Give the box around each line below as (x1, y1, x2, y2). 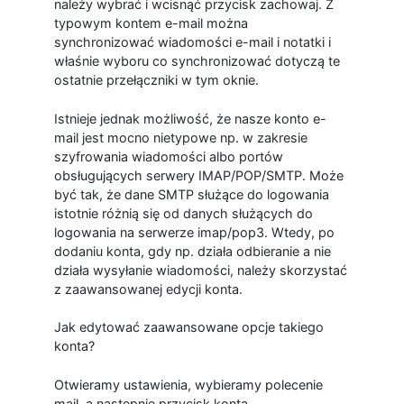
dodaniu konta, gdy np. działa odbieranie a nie (53, 243, 331, 259)
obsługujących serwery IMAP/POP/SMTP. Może (53, 167, 344, 183)
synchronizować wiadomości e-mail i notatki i (53, 34, 331, 50)
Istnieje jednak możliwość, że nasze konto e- (53, 110, 326, 126)
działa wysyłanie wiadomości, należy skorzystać (53, 262, 347, 278)
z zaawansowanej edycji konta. (53, 280, 243, 297)
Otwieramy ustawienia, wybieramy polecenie (53, 376, 323, 392)
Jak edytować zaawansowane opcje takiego (53, 319, 324, 335)
